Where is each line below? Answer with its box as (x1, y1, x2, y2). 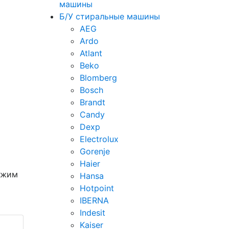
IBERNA (80, 195, 109, 205)
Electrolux (80, 134, 119, 144)
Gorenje (80, 146, 110, 156)
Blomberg (80, 73, 117, 83)
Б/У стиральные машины (59, 11, 160, 21)
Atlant (80, 48, 102, 58)
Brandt (80, 97, 105, 107)
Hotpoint (80, 183, 114, 193)
